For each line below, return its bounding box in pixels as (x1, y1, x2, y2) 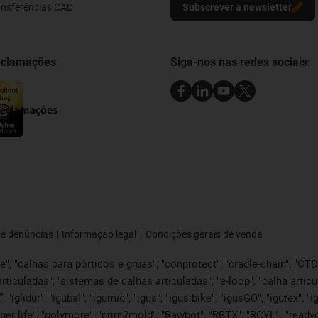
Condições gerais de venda (145, 228, 263, 240)
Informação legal (62, 228, 137, 240)
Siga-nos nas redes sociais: (170, 55, 311, 69)
